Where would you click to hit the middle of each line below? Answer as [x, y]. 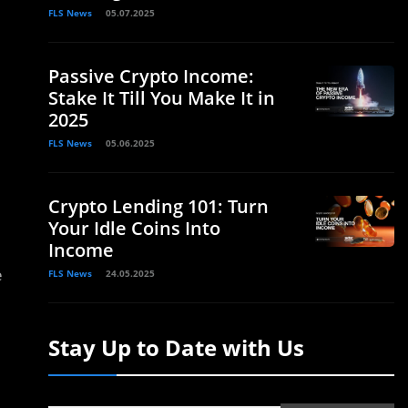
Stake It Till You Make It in [162, 98]
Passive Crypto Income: [151, 76]
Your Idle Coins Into [134, 228]
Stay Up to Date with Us [176, 347]
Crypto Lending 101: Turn [158, 206]
